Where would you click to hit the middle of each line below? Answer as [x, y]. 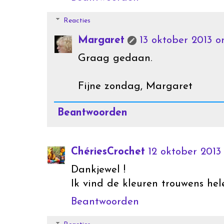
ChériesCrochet [108, 151]
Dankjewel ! [98, 169]
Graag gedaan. [115, 58]
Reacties [77, 21]
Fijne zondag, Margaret [135, 86]
